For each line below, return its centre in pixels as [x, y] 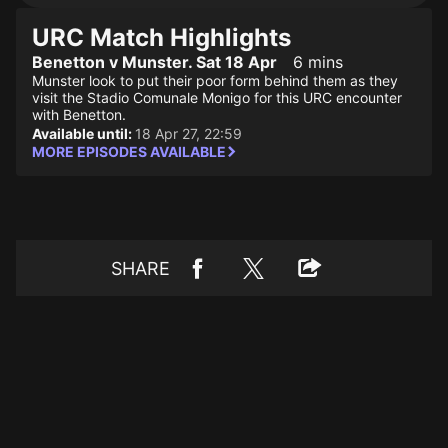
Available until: [83, 133]
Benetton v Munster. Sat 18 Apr [154, 62]
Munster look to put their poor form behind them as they [215, 80]
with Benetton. [79, 114]
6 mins [318, 62]
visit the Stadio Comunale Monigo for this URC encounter [217, 97]
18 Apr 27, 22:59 [188, 133]
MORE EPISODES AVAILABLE [129, 151]
